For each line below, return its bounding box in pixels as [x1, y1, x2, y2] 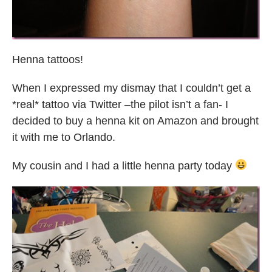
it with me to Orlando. [12, 131, 115, 143]
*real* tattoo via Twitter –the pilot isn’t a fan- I [12, 98, 228, 110]
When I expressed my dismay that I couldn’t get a [12, 81, 251, 94]
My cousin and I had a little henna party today [12, 159, 235, 172]
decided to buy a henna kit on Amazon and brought [12, 114, 259, 127]
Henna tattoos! [12, 53, 83, 66]
